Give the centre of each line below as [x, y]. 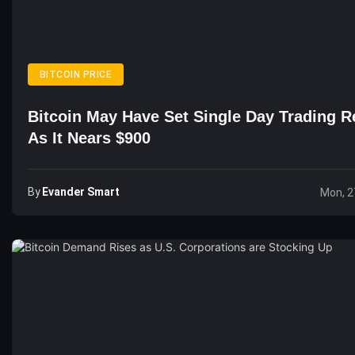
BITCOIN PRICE [76, 74]
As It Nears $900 [89, 138]
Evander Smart [81, 192]
